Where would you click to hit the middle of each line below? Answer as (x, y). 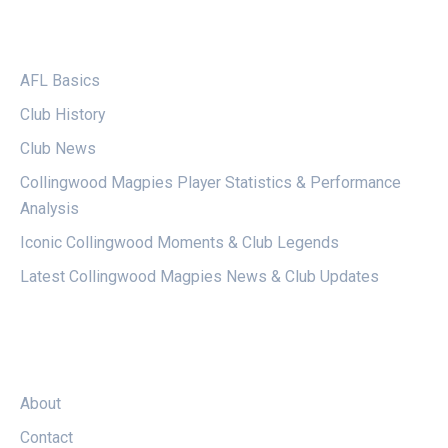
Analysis (49, 209)
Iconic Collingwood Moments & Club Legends (179, 243)
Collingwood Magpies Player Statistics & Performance (210, 183)
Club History (62, 115)
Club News (58, 149)
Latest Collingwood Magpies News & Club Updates (199, 277)
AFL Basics (60, 81)
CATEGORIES (74, 41)
